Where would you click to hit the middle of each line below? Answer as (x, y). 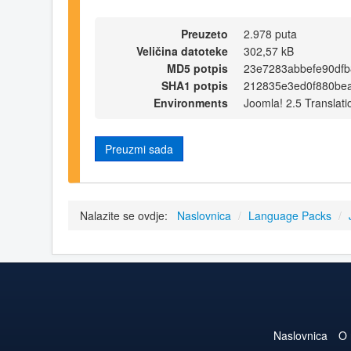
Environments (191, 102)
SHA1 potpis (195, 85)
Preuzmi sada (139, 148)
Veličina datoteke (182, 51)
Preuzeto (204, 33)
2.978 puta (270, 33)
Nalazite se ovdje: (127, 216)
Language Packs (290, 216)
